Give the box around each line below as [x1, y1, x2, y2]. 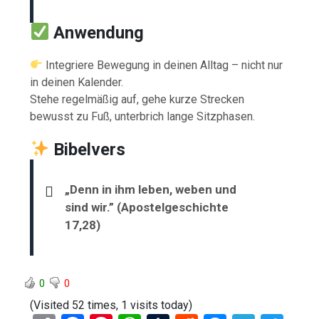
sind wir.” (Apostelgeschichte [65, 199, 229, 214]
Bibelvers [53, 139, 126, 159]
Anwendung [53, 22, 145, 43]
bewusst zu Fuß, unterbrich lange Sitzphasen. [30, 109, 256, 123]
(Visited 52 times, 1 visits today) [30, 298, 193, 312]
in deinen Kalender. [30, 75, 124, 89]
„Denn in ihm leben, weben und [65, 182, 237, 197]
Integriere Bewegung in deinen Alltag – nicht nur [43, 58, 283, 72]
